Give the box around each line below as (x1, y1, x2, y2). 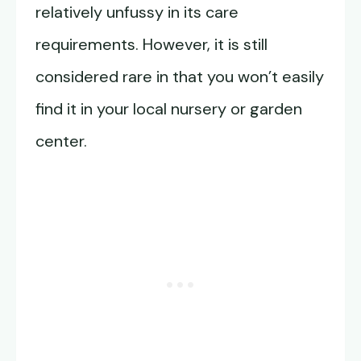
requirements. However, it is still (35, 34, 268, 56)
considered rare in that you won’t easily (35, 66, 324, 88)
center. (35, 131, 87, 152)
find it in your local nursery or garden (35, 98, 302, 120)
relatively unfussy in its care (35, 2, 239, 23)
